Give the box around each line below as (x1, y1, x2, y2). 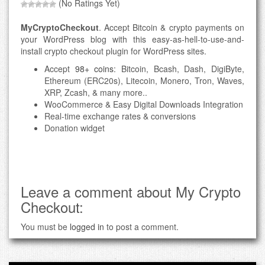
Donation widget (44, 121, 105, 134)
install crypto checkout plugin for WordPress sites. (21, 44, 206, 57)
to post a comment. (104, 220, 179, 232)
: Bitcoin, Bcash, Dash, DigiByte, (114, 62, 245, 75)
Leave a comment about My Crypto (21, 180, 241, 202)
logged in (70, 220, 104, 232)
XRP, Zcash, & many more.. (44, 86, 147, 98)
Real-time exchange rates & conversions (44, 109, 196, 122)
